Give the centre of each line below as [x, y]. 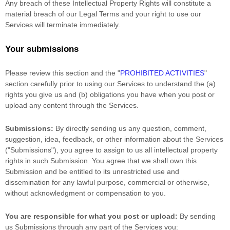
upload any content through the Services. [72, 106]
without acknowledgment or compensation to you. [85, 193]
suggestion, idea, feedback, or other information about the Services [114, 139]
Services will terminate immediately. [63, 25]
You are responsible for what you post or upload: [91, 216]
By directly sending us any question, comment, [130, 129]
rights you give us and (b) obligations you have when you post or [110, 95]
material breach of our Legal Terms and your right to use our [103, 14]
